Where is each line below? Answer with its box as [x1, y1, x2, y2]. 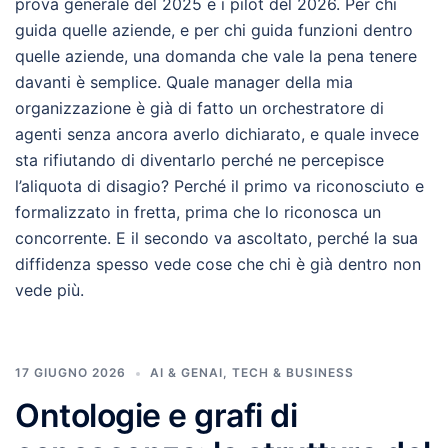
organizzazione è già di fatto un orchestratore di [15, 98, 384, 118]
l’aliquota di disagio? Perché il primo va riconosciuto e [15, 176, 424, 196]
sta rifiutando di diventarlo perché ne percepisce [15, 150, 384, 170]
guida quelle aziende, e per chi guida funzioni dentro [15, 20, 413, 40]
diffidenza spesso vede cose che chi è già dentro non [15, 254, 421, 274]
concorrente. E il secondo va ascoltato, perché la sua [15, 228, 418, 248]
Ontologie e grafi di [15, 396, 298, 435]
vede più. [15, 280, 84, 300]
